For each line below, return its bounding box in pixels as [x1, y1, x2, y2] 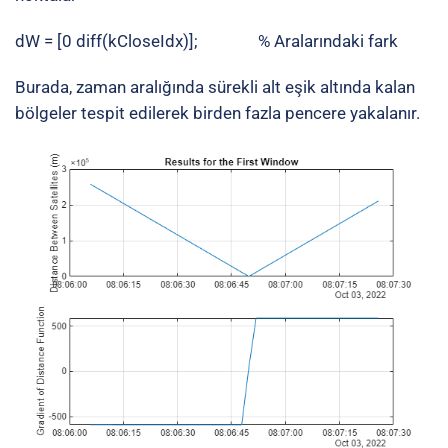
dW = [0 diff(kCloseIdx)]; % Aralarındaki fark [15, 30, 398, 51]
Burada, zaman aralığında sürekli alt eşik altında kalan [15, 76, 415, 97]
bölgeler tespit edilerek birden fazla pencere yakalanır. [15, 102, 420, 123]
